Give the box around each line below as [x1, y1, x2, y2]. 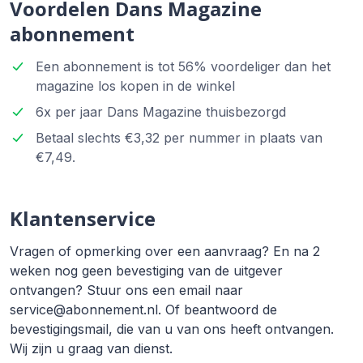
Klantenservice [10, 205, 156, 233]
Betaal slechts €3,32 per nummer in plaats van [36, 130, 322, 147]
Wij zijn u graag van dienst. [10, 340, 173, 357]
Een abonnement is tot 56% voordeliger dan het [36, 58, 331, 75]
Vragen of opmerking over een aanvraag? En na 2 [10, 243, 320, 260]
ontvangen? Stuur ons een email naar [10, 282, 243, 299]
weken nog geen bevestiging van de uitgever [10, 263, 283, 280]
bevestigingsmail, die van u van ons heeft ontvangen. [10, 321, 334, 338]
